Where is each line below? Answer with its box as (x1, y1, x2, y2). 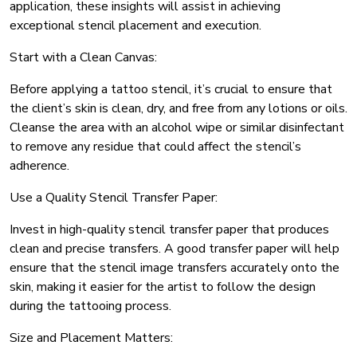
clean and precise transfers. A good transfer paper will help (10, 240, 339, 258)
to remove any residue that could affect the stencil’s (10, 138, 301, 156)
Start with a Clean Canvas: (10, 49, 157, 67)
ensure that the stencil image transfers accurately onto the (10, 259, 339, 277)
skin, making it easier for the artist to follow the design (10, 278, 316, 296)
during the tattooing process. (10, 297, 171, 316)
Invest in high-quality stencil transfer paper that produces (10, 221, 329, 239)
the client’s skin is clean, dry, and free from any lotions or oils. (10, 100, 347, 118)
